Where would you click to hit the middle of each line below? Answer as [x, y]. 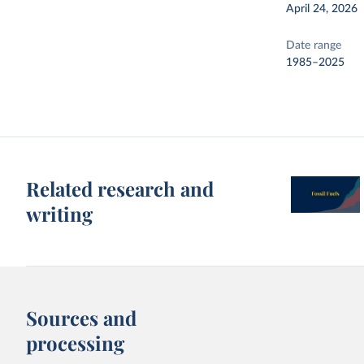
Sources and [82, 318]
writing [60, 214]
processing [76, 343]
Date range [314, 45]
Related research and [120, 188]
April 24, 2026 [322, 9]
